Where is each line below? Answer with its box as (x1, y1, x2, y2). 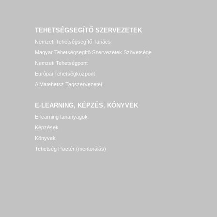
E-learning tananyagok (35, 114, 88, 120)
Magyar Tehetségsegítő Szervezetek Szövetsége (35, 49, 152, 55)
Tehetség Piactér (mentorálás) (35, 146, 106, 152)
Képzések (35, 124, 59, 130)
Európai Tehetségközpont (35, 71, 95, 77)
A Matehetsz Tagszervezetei (35, 81, 102, 87)
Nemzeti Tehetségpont (35, 60, 88, 66)
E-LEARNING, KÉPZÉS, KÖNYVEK (35, 102, 138, 109)
